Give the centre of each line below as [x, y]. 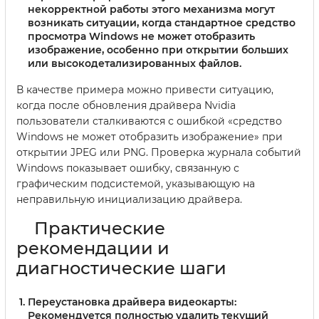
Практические [100, 228]
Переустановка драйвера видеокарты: [132, 302]
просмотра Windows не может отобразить [141, 36]
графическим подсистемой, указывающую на [136, 183]
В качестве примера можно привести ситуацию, [145, 89]
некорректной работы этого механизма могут [151, 9]
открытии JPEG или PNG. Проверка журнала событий [159, 152]
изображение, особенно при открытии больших [158, 49]
